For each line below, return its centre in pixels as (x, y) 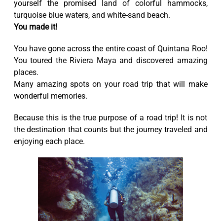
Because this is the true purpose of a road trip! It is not (110, 117)
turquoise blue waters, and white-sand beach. (92, 15)
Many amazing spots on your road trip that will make (110, 84)
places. (26, 72)
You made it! (35, 27)
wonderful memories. (50, 96)
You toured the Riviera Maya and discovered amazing (110, 60)
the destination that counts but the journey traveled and (110, 129)
